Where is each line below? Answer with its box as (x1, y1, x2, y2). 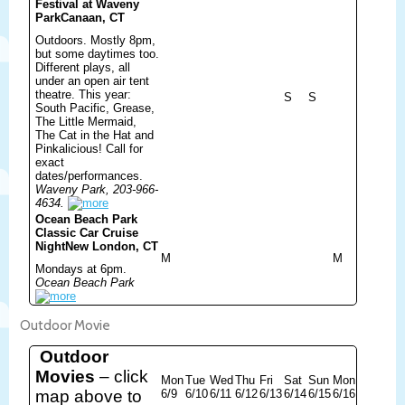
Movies (35, 366, 95, 386)
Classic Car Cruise (35, 225, 138, 240)
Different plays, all (35, 60, 130, 74)
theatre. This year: (35, 87, 131, 101)
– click (95, 366, 148, 386)
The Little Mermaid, (35, 114, 137, 128)
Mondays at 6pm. (35, 261, 127, 276)
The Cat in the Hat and (35, 127, 154, 142)
